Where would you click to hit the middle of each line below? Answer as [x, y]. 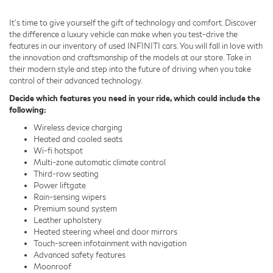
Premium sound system [75, 208]
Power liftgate [60, 185]
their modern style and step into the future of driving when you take [130, 69]
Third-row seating [66, 173]
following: [28, 109]
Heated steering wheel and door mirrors [105, 231]
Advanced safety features [80, 254]
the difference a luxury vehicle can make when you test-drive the [123, 34]
